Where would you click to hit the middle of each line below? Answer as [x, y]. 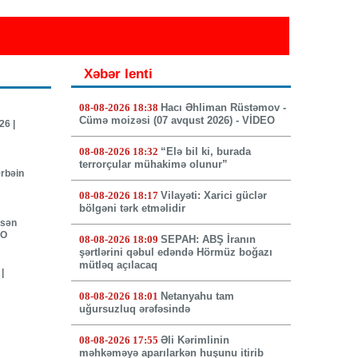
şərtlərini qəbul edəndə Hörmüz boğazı [175, 253]
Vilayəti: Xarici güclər [213, 196]
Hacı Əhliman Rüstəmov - [223, 108]
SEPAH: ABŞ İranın [208, 240]
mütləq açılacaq [118, 265]
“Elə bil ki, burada [205, 152]
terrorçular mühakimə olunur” [153, 165]
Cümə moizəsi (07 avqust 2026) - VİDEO [177, 121]
